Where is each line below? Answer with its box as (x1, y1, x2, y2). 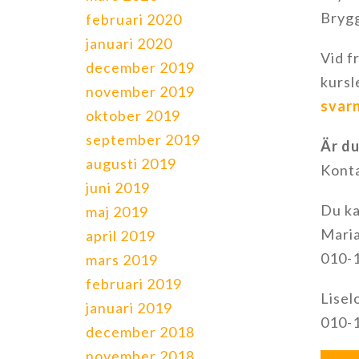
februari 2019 (86, 275, 182, 292)
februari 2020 (86, 10, 182, 28)
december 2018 (86, 323, 195, 341)
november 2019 (86, 83, 195, 100)
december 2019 (86, 58, 195, 76)
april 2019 (86, 227, 155, 244)
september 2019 (86, 131, 200, 148)
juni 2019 (86, 179, 150, 196)
